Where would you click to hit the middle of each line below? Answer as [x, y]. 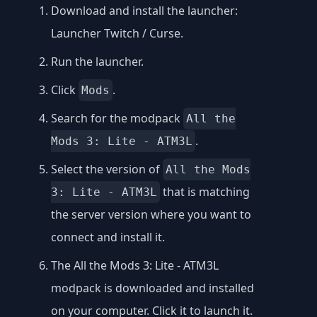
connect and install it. [108, 237]
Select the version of [107, 169]
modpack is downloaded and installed [152, 288]
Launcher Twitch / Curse [116, 34]
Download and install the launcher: [144, 11]
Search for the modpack [117, 119]
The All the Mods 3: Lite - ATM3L [135, 266]
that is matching [205, 192]
